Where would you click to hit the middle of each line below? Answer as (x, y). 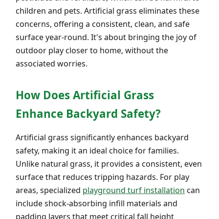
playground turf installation (134, 190)
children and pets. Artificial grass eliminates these (108, 11)
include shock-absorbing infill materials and (97, 203)
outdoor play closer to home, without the (92, 50)
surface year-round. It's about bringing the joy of (106, 37)
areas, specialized (49, 190)
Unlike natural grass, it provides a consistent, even (109, 164)
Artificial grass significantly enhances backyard (102, 137)
